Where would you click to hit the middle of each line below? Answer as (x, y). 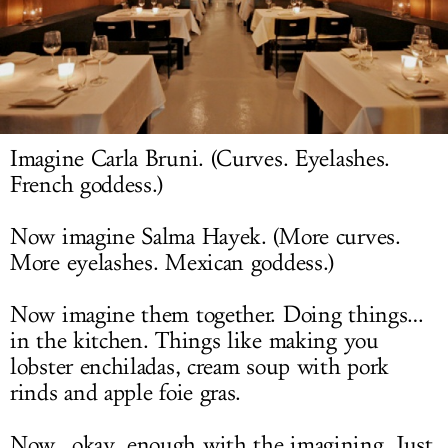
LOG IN (224, 22)
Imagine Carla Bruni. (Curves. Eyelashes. (200, 159)
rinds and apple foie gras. (126, 393)
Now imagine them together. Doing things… (217, 315)
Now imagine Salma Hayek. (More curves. (205, 237)
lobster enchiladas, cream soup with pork (200, 367)
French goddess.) (87, 185)
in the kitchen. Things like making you (194, 341)
